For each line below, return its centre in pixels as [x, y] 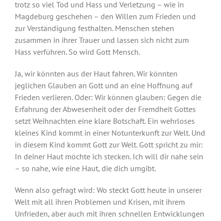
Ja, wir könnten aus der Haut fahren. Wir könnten [96, 74]
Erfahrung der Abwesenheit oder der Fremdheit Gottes [105, 109]
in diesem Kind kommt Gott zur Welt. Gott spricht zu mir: [109, 145]
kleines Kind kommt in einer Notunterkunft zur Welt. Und [110, 133]
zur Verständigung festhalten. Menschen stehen [94, 28]
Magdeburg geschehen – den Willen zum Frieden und [105, 16]
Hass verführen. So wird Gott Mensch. [77, 52]
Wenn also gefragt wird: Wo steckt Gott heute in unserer [108, 190]
